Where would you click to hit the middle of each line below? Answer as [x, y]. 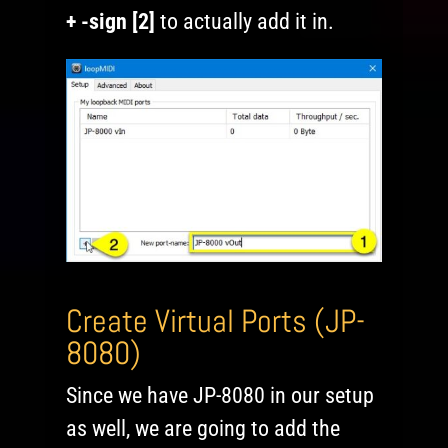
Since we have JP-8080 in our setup [220, 396]
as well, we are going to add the [203, 429]
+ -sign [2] [111, 21]
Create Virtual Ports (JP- [216, 321]
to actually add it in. [245, 21]
